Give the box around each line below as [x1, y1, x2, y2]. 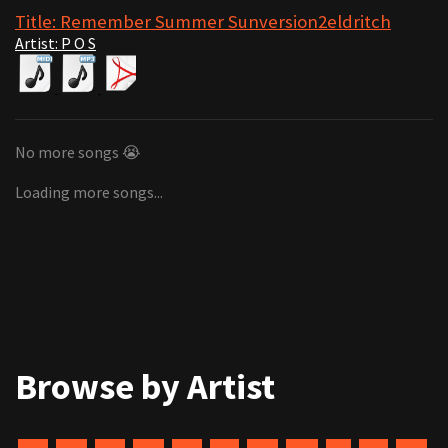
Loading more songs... [15, 181, 163, 202]
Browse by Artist [15, 363, 275, 409]
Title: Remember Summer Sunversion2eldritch [15, 9, 391, 33]
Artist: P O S [15, 32, 96, 53]
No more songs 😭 [15, 141, 141, 162]
